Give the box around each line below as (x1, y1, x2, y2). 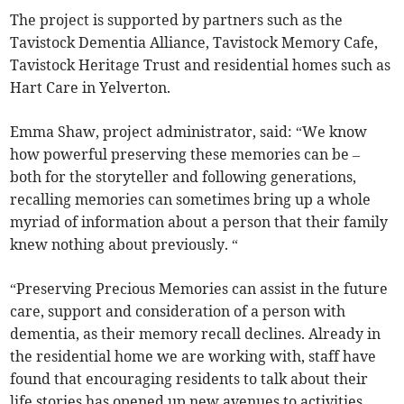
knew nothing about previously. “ (10, 235, 239, 254)
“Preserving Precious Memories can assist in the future (10, 280, 389, 298)
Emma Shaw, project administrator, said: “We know (10, 123, 368, 142)
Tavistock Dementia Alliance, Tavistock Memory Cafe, (10, 33, 379, 52)
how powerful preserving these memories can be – (10, 145, 361, 164)
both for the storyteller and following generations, (10, 168, 357, 187)
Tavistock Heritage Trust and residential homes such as (10, 56, 391, 75)
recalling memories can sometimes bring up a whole (10, 190, 372, 209)
